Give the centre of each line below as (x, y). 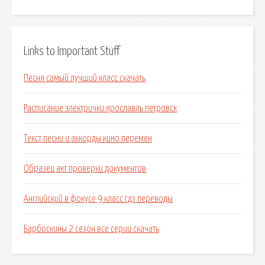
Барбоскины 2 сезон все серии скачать (91, 229)
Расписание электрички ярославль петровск (100, 109)
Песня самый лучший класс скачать (85, 78)
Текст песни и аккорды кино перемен (88, 139)
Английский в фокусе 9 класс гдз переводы (98, 199)
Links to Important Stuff (72, 51)
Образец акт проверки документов (85, 169)
